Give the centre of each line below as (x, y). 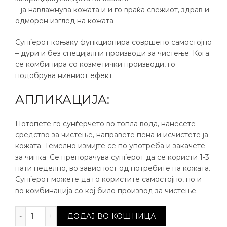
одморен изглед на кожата (64, 21)
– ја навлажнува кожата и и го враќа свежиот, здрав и (112, 10)
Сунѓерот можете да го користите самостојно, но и (108, 179)
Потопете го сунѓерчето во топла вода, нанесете (105, 124)
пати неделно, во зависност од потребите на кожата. (113, 168)
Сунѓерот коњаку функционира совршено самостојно (113, 42)
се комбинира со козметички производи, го (95, 64)
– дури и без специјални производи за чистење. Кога (112, 53)
